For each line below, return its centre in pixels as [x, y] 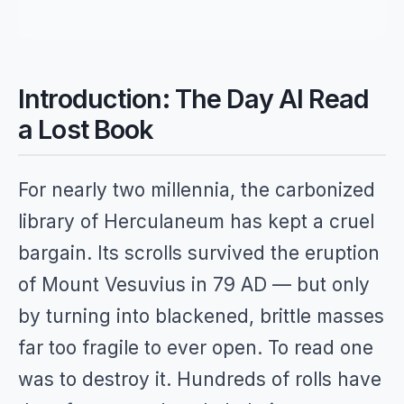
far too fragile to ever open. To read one [196, 348]
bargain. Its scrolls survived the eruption [199, 253]
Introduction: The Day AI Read [193, 99]
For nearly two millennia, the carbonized [197, 190]
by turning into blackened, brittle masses [201, 316]
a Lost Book [86, 129]
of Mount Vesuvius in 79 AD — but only [194, 285]
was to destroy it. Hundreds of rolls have [200, 379]
